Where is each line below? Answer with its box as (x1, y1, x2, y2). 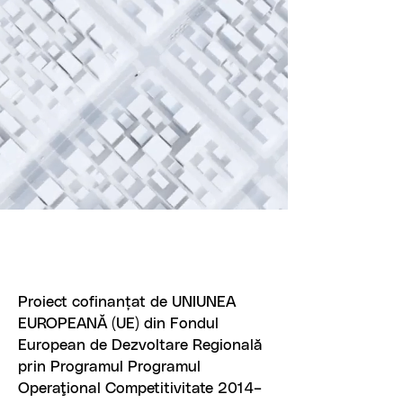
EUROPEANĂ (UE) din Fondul (18, 313, 219, 331)
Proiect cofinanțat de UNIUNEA (18, 291, 236, 309)
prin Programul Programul (18, 356, 201, 374)
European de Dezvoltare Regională (18, 335, 263, 353)
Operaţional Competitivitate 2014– (18, 378, 262, 396)
